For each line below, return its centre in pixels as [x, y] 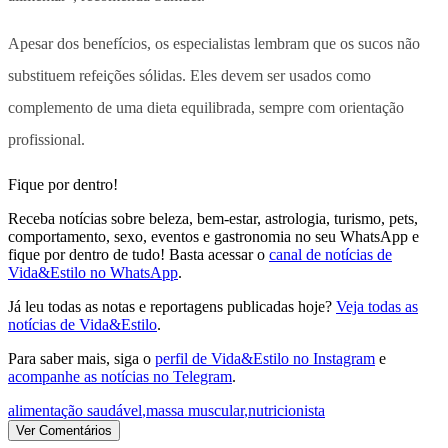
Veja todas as [377, 306]
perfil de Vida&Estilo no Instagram [265, 358]
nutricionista [286, 410]
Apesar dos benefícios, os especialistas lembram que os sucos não [214, 43]
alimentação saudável [75, 410]
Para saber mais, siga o [79, 358]
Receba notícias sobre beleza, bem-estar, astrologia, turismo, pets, [213, 218]
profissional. [46, 139]
